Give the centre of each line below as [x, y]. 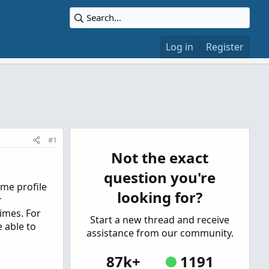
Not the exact [160, 158]
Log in [180, 47]
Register [225, 47]
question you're [160, 177]
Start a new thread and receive [160, 220]
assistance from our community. [160, 233]
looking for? [160, 197]
